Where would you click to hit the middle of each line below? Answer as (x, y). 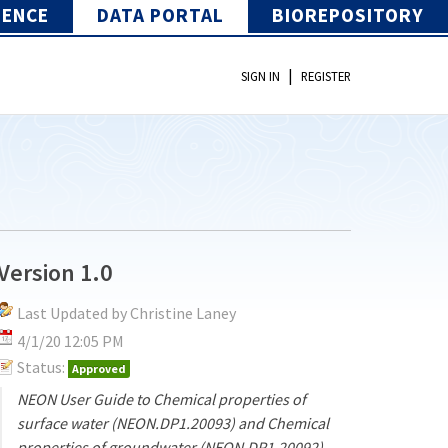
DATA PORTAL (160, 14)
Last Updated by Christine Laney (127, 312)
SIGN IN (260, 76)
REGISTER (326, 76)
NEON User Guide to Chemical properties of (162, 398)
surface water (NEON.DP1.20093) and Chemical (173, 422)
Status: (41, 366)
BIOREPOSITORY (348, 14)
